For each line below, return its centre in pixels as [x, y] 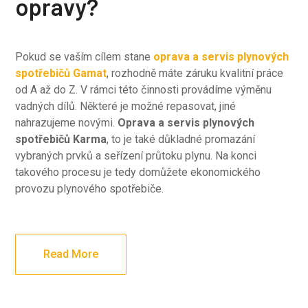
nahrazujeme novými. [67, 123]
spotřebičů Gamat [61, 73]
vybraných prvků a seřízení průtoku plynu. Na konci [136, 156]
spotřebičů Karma [61, 139]
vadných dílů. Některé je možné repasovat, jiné [126, 106]
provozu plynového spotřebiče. [90, 189]
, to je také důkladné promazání [181, 139]
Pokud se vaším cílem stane [85, 57]
